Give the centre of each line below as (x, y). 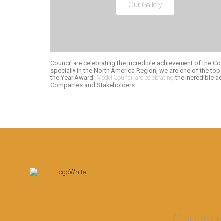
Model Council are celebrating (135, 78)
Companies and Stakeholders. (93, 85)
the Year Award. (73, 78)
